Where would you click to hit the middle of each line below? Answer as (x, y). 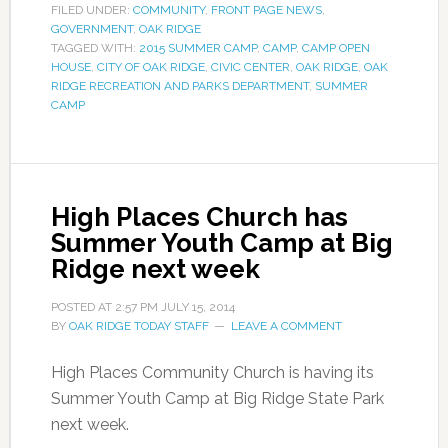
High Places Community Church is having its (212, 372)
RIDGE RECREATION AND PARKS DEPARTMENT (179, 85)
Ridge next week (155, 268)
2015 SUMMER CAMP (197, 47)
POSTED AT (82, 306)
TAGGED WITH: (94, 47)
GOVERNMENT (91, 28)
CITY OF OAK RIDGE (150, 66)
